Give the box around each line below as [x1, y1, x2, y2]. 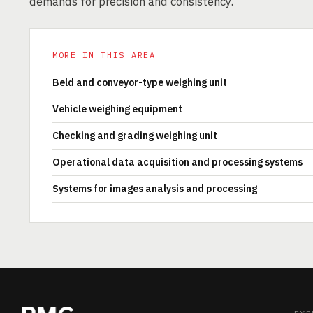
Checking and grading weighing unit [52, 129, 217, 142]
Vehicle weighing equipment [52, 103, 182, 115]
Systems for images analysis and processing [52, 182, 257, 195]
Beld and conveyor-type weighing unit [52, 76, 227, 89]
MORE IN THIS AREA [52, 50, 156, 60]
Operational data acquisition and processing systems [52, 156, 303, 168]
